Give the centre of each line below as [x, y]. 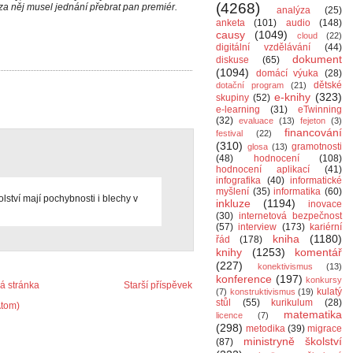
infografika [238, 180]
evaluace [256, 121]
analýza [293, 10]
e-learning [238, 110]
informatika [297, 191]
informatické [316, 180]
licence [229, 315]
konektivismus [285, 266]
